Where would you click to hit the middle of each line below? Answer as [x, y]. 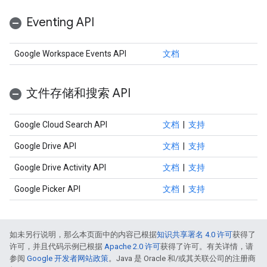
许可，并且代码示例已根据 [57, 246]
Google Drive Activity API [60, 167]
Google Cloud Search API [61, 125]
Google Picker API [47, 189]
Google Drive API [45, 146]
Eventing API [60, 22]
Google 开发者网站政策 [68, 258]
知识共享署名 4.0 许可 [195, 235]
